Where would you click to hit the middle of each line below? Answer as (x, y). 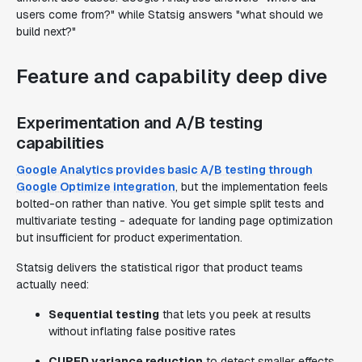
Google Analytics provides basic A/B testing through (164, 170)
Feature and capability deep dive (172, 76)
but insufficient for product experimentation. (129, 238)
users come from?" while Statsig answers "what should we (170, 15)
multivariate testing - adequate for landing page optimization (175, 221)
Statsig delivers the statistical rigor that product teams (160, 267)
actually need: (53, 284)
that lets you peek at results (235, 314)
